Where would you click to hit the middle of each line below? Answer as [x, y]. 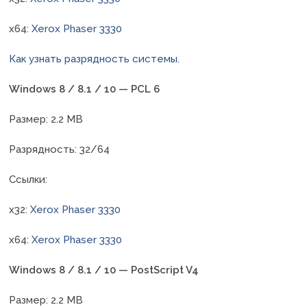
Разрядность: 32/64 [60, 150]
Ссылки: [28, 180]
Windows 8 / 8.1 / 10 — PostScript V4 [104, 270]
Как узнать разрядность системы [94, 59]
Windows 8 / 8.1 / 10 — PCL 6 [85, 89]
